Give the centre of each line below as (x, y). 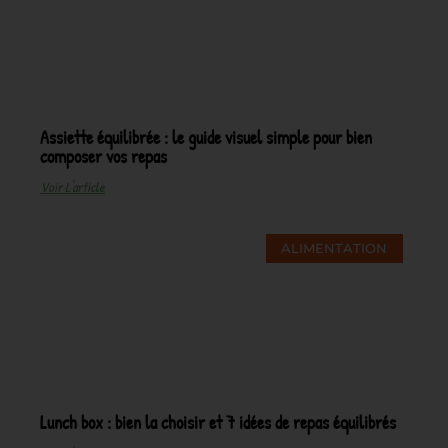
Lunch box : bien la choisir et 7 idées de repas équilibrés (218, 422)
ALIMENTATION (334, 247)
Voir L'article (72, 186)
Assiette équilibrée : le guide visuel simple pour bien (206, 137)
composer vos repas (103, 156)
